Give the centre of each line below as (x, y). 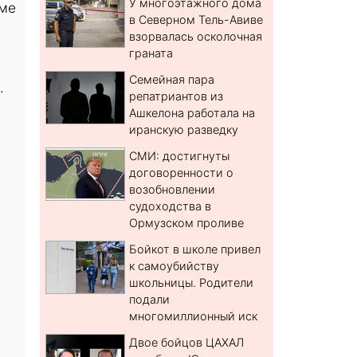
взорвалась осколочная (196, 37)
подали (150, 300)
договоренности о (182, 173)
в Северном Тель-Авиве (196, 20)
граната (151, 53)
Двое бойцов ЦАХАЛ (187, 343)
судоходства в (171, 206)
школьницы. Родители (192, 283)
